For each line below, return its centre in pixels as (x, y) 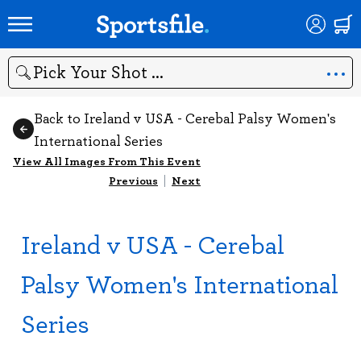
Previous (133, 180)
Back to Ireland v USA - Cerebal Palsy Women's (185, 118)
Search (25, 80)
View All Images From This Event (107, 161)
